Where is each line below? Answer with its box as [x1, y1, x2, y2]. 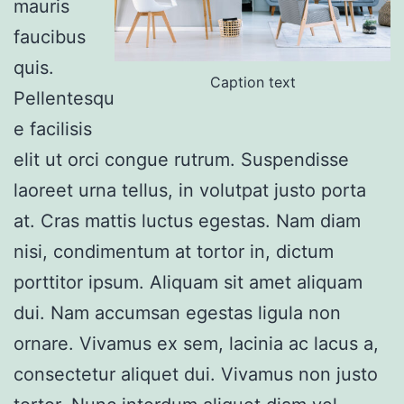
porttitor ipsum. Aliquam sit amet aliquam [14, 271, 363, 293]
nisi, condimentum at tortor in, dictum [14, 240, 334, 262]
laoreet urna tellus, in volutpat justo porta [14, 179, 366, 201]
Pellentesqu [14, 87, 115, 109]
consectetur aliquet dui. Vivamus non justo [14, 363, 378, 385]
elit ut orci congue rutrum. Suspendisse [14, 148, 349, 170]
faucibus [14, 25, 86, 48]
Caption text [209, 72, 296, 91]
